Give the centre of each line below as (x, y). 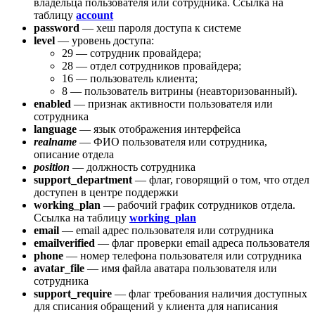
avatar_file (59, 269)
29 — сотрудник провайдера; (131, 53)
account (95, 15)
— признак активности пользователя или (172, 104)
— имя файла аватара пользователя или (181, 269)
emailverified (64, 243)
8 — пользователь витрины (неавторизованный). (180, 91)
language (55, 129)
